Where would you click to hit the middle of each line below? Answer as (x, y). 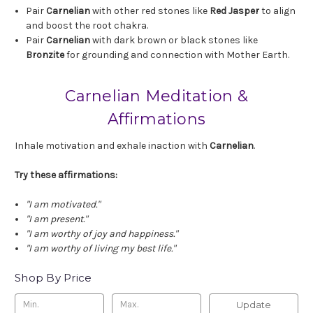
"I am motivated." (63, 205)
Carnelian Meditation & (156, 96)
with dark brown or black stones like (175, 41)
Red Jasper (236, 11)
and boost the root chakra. (87, 26)
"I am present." (57, 219)
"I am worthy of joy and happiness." (102, 234)
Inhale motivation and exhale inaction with (112, 146)
